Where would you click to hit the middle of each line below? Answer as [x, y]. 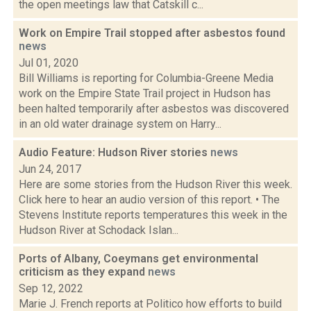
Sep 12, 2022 [51, 288]
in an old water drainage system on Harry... [120, 124]
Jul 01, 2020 [49, 63]
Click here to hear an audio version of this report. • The [149, 200]
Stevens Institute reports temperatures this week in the [153, 215]
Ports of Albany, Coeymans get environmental [138, 259]
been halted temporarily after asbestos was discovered [154, 109]
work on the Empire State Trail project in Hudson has [145, 93]
